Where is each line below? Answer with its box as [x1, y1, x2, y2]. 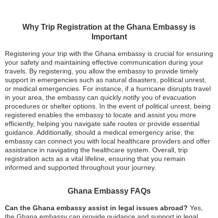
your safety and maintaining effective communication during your [5, 58, 203, 66]
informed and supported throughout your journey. [5, 163, 156, 171]
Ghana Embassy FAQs [67, 186, 151, 195]
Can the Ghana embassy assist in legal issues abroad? [5, 203, 188, 212]
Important [91, 32, 127, 41]
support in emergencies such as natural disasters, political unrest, [5, 75, 206, 84]
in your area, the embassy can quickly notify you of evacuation [5, 93, 196, 101]
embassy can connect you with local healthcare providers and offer [5, 137, 210, 145]
